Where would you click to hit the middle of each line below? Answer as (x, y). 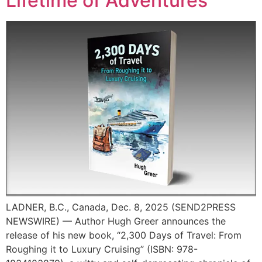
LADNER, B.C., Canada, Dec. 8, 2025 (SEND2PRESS (121, 207)
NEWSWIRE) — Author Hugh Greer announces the (116, 221)
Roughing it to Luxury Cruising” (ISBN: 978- (102, 249)
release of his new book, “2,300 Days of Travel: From (124, 235)
